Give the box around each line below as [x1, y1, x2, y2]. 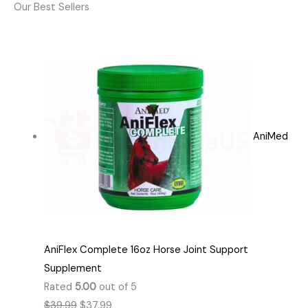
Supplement [43, 261, 102, 275]
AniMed [252, 130, 288, 144]
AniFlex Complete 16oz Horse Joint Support [43, 243, 248, 256]
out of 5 [96, 280, 137, 294]
